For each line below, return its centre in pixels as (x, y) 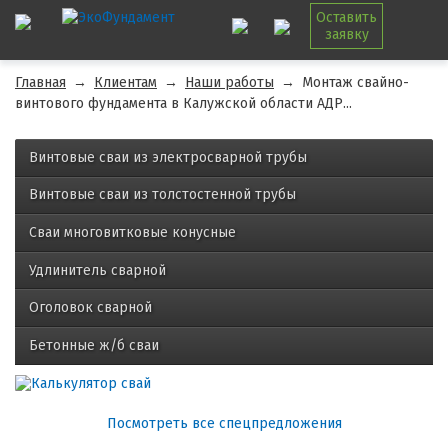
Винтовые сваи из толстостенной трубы (162, 195)
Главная (40, 82)
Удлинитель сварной (97, 270)
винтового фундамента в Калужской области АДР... (183, 103)
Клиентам (125, 82)
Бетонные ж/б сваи (94, 345)
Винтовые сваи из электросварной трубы (168, 157)
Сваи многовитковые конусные (132, 232)
